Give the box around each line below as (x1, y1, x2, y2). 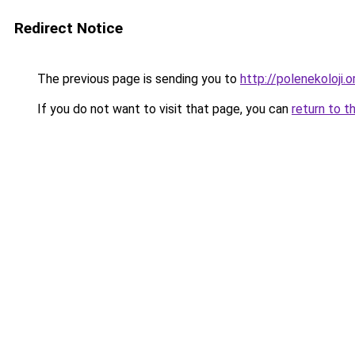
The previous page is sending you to (34, 71, 240, 86)
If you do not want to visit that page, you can (34, 101, 292, 116)
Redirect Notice (14, 19, 123, 37)
